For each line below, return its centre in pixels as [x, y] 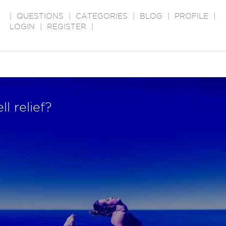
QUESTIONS [40, 16]
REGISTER [67, 27]
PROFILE [191, 16]
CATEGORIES [102, 16]
